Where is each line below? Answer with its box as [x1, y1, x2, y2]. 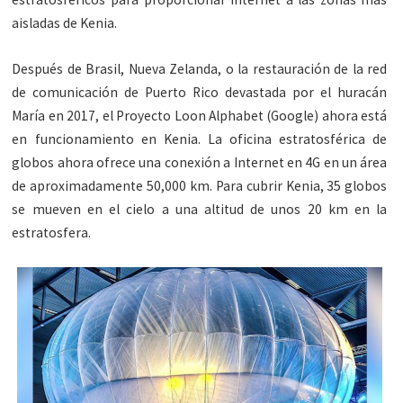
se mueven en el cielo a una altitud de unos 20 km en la [12, 201, 388, 219]
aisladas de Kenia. [12, 14, 118, 32]
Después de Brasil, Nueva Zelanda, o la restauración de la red [12, 60, 388, 78]
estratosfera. [12, 224, 92, 242]
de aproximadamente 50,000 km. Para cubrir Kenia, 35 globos [12, 177, 388, 195]
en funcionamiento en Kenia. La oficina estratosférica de [12, 130, 388, 148]
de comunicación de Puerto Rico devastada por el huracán [12, 84, 388, 102]
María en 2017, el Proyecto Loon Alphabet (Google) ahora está [12, 107, 388, 125]
